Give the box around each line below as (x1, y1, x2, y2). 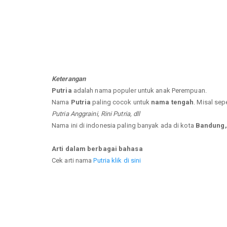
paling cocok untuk (91, 98, 152, 106)
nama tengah (151, 98, 194, 106)
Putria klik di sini (93, 156, 141, 164)
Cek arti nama (52, 156, 94, 164)
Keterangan (52, 74, 86, 83)
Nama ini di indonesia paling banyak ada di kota (52, 121, 196, 129)
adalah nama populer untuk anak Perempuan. (71, 86, 207, 94)
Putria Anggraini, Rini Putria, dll (52, 109, 140, 118)
